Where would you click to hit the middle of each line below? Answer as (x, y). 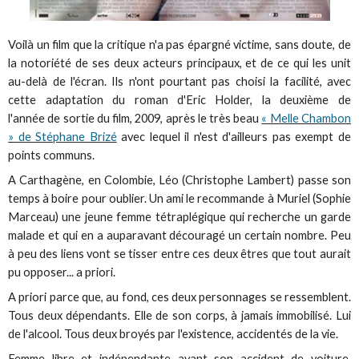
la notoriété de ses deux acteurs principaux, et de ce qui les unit (179, 63)
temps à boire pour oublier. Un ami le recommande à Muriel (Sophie (179, 199)
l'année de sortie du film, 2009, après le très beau (135, 118)
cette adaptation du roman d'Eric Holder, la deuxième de (179, 99)
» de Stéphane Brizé (63, 136)
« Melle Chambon (306, 118)
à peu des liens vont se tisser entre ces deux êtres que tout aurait (179, 254)
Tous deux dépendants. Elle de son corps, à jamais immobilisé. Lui (179, 316)
